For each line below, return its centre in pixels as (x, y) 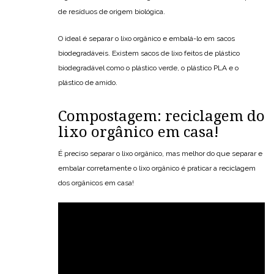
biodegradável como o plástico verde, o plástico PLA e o (148, 68)
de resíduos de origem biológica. (112, 11)
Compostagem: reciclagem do (161, 116)
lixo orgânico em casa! (139, 132)
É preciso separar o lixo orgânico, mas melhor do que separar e (160, 153)
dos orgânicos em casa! (96, 183)
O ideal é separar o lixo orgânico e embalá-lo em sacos (146, 38)
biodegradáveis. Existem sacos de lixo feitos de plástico (149, 53)
